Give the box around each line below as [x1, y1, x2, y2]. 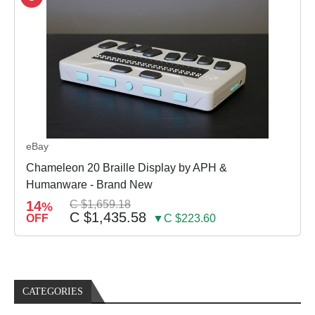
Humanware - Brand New [26, 179, 153, 191]
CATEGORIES [22, 286, 83, 297]
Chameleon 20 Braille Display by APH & [26, 162, 227, 174]
